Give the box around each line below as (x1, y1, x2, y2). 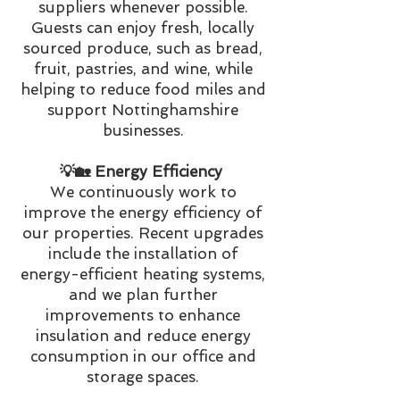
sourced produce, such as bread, (23, 39, 262, 57)
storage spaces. (87, 368, 199, 386)
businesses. (102, 121, 184, 139)
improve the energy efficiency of (24, 204, 262, 221)
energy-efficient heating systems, (21, 265, 265, 283)
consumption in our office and (29, 347, 256, 365)
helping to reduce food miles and (20, 80, 266, 98)
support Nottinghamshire (47, 101, 238, 119)
